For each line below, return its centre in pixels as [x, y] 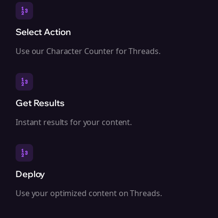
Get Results [40, 103]
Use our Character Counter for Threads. [88, 51]
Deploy [30, 174]
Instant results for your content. [74, 122]
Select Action [43, 32]
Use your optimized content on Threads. [89, 193]
